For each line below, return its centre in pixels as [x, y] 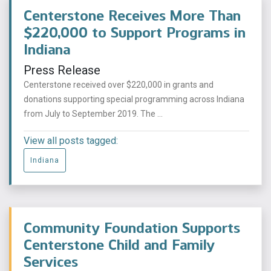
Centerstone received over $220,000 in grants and [119, 85]
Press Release [62, 70]
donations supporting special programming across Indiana [134, 100]
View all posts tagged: [71, 141]
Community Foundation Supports [132, 228]
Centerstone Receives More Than [132, 16]
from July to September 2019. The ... [93, 114]
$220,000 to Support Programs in [135, 33]
